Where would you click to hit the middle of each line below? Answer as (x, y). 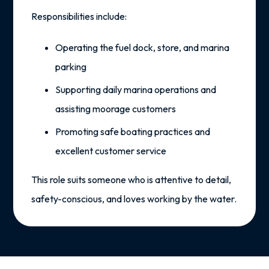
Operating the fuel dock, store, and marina (143, 47)
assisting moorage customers (116, 108)
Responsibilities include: (79, 16)
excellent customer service (111, 150)
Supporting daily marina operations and (136, 89)
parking (71, 66)
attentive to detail (192, 179)
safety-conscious (67, 198)
